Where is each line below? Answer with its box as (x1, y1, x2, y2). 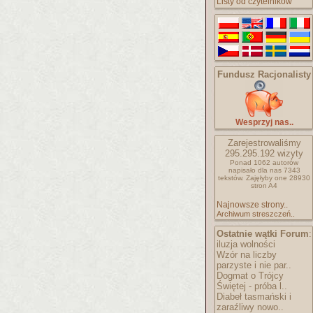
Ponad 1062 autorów (230, 159, 298, 166)
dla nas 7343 (257, 166, 300, 174)
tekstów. (218, 174, 244, 182)
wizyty (275, 148, 303, 159)
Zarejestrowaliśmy (227, 138, 301, 148)
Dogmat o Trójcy (217, 270, 284, 281)
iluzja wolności (217, 239, 275, 249)
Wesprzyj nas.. (235, 117, 293, 127)
